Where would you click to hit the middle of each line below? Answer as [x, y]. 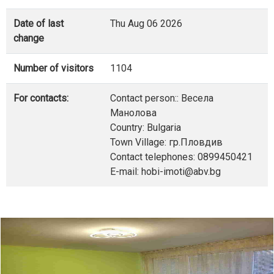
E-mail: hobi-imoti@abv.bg [165, 171]
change [29, 38]
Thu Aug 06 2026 [146, 23]
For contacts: [41, 98]
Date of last [39, 23]
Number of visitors [54, 68]
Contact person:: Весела [162, 98]
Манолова [133, 113]
